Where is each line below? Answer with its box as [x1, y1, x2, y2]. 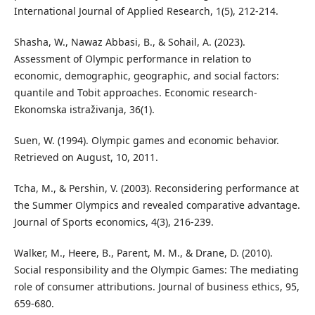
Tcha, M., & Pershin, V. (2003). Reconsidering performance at [13, 181, 299, 195]
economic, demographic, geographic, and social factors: [13, 68, 279, 82]
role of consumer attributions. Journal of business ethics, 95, [13, 279, 300, 293]
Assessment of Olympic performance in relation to [13, 51, 251, 65]
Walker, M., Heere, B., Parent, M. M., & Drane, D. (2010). [13, 245, 273, 259]
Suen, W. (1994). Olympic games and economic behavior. [13, 133, 279, 147]
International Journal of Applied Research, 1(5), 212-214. [13, 4, 278, 18]
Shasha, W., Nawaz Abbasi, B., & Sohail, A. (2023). [13, 34, 245, 49]
